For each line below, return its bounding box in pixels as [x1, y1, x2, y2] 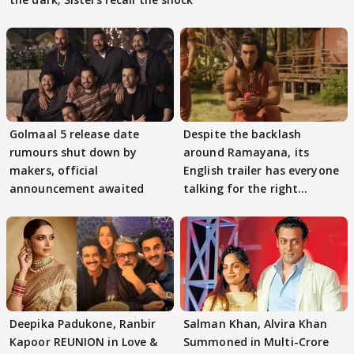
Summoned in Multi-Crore [183, 333, 330, 349]
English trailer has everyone [183, 163, 339, 179]
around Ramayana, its [183, 145, 309, 160]
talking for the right [183, 181, 299, 197]
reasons [183, 199, 228, 215]
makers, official [9, 163, 99, 179]
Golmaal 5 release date [9, 126, 140, 142]
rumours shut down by [9, 145, 137, 160]
